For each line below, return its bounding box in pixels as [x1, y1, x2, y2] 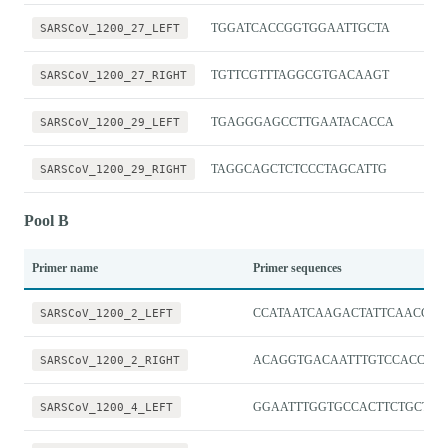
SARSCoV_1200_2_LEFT [40, 305, 173, 320]
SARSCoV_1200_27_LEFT [40, 20, 180, 35]
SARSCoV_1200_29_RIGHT [40, 161, 187, 176]
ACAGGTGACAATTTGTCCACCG [253, 352, 434, 367]
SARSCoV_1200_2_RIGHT [40, 352, 180, 367]
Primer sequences [253, 260, 342, 275]
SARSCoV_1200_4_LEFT [40, 399, 173, 414]
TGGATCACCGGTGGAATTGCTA [211, 20, 390, 35]
